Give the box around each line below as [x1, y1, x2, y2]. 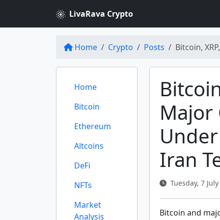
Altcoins [74, 140, 104, 151]
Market [74, 199, 101, 210]
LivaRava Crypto [69, 8, 133, 19]
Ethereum [74, 121, 111, 132]
